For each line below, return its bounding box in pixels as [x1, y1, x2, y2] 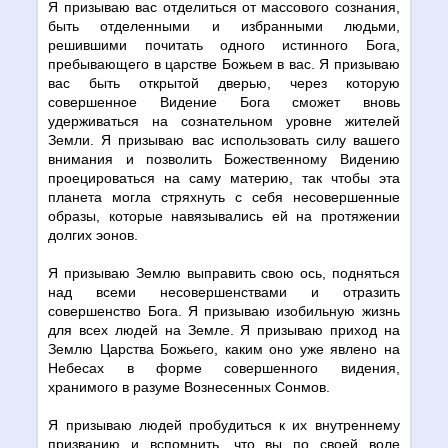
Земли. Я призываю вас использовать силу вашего [48, 131, 400, 148]
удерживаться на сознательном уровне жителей [48, 112, 400, 129]
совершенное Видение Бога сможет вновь [48, 93, 400, 110]
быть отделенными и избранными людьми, [48, 17, 400, 34]
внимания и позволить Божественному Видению [48, 150, 400, 167]
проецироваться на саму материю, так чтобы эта [48, 169, 400, 186]
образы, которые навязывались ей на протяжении [48, 207, 400, 224]
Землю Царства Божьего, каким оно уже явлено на [48, 340, 400, 357]
